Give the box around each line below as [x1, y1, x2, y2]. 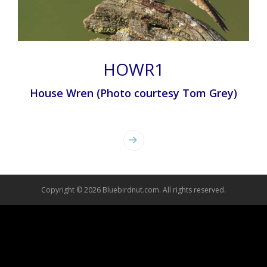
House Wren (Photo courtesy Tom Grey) [30, 86, 237, 101]
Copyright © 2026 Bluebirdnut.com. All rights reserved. [41, 184, 226, 195]
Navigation [17, 144, 102, 167]
